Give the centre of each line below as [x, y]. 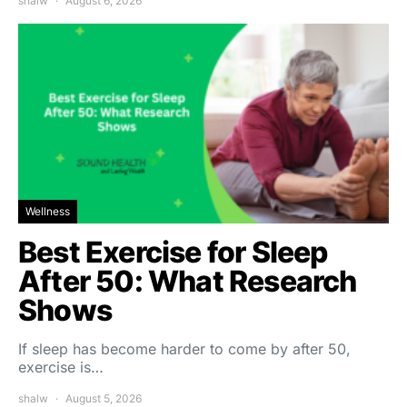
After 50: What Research [188, 281]
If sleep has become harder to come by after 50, [184, 349]
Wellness [48, 211]
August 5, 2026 [104, 398]
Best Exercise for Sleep [173, 252]
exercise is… [61, 367]
